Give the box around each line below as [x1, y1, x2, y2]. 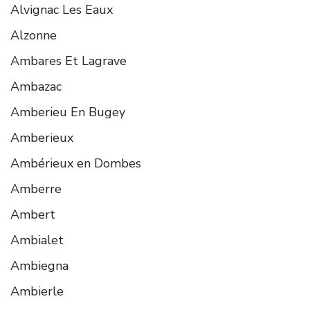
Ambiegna [10, 257, 69, 274]
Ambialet [10, 231, 64, 248]
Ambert [10, 206, 55, 223]
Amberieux [10, 129, 73, 146]
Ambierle [10, 282, 64, 300]
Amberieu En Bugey [10, 103, 125, 120]
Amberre [10, 180, 62, 197]
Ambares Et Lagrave [10, 52, 127, 69]
